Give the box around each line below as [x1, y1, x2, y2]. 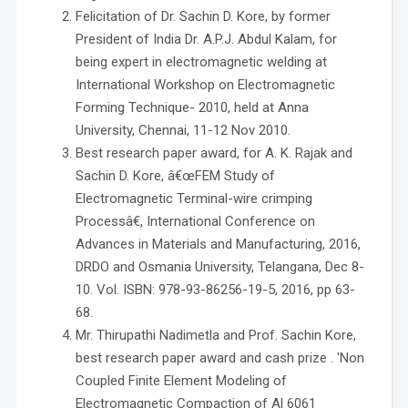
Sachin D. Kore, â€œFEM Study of [75, 168, 275, 185]
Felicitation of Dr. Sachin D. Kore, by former [75, 8, 331, 25]
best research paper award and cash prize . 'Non [75, 350, 364, 367]
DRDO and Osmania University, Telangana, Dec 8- [75, 259, 364, 276]
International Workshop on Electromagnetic [75, 76, 335, 94]
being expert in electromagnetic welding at [75, 54, 327, 71]
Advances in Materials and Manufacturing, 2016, [75, 236, 361, 253]
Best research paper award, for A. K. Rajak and [75, 145, 352, 162]
